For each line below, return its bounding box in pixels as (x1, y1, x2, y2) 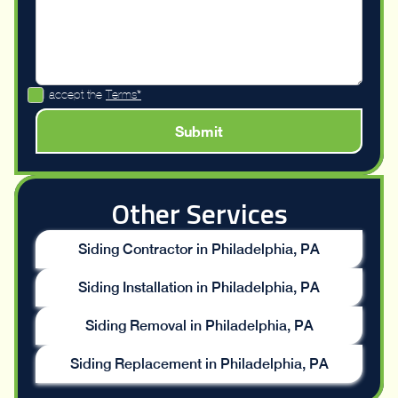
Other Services (110, 192, 288, 235)
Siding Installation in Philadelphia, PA (78, 279, 320, 297)
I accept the (44, 88, 106, 102)
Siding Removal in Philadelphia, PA (84, 317, 314, 335)
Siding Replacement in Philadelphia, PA (69, 355, 329, 373)
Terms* (106, 88, 141, 102)
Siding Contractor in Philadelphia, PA (78, 241, 320, 259)
